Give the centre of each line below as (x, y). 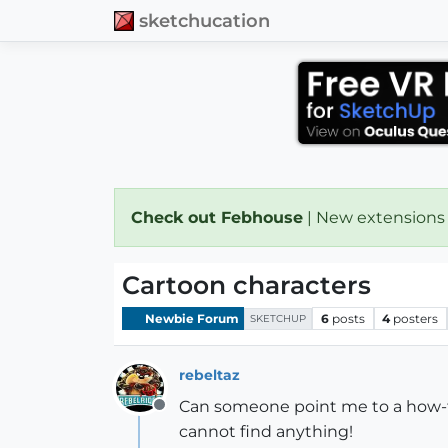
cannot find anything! (266, 431)
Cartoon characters (246, 285)
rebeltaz (209, 374)
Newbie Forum (190, 318)
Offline (184, 415)
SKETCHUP (278, 318)
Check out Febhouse (217, 217)
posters (416, 318)
